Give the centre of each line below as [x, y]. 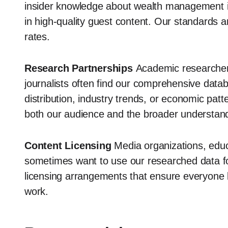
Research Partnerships [79, 68]
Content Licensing [68, 146]
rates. [37, 37]
